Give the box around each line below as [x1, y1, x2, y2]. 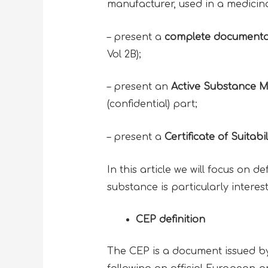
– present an [106, 81, 171, 93]
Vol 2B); [106, 48, 144, 60]
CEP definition [135, 214, 205, 226]
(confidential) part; [106, 99, 200, 110]
